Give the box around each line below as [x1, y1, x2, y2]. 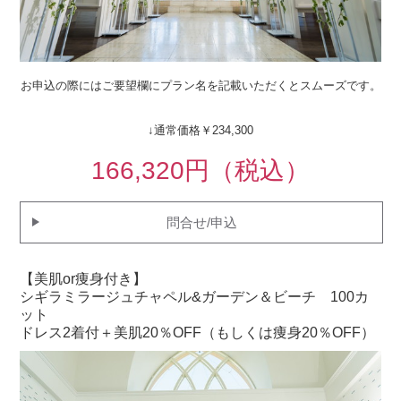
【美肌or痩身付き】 [20, 270, 148, 286]
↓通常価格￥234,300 [148, 123, 253, 137]
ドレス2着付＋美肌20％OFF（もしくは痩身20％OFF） [20, 324, 376, 340]
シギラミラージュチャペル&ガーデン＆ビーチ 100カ [20, 288, 370, 304]
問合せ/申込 [166, 214, 237, 230]
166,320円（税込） [91, 156, 310, 184]
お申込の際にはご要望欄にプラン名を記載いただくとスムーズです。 [20, 78, 381, 92]
